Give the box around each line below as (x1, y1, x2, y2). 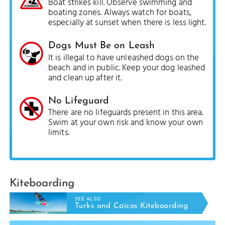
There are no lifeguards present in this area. (48, 106, 203, 120)
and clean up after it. (48, 71, 122, 85)
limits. (48, 126, 69, 140)
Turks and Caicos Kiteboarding (74, 202, 188, 210)
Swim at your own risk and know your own (48, 116, 203, 130)
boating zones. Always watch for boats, (48, 6, 192, 20)
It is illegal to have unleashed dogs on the (48, 51, 199, 65)
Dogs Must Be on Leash (48, 41, 155, 51)
